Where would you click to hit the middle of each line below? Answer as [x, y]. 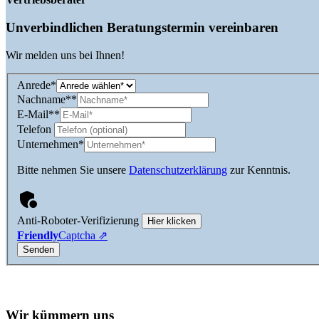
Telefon [36, 129]
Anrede [34, 85]
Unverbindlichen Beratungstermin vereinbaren [142, 28]
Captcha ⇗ [83, 235]
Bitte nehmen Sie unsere [73, 169]
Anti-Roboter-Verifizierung [78, 220]
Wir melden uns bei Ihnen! [65, 55]
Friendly [38, 235]
